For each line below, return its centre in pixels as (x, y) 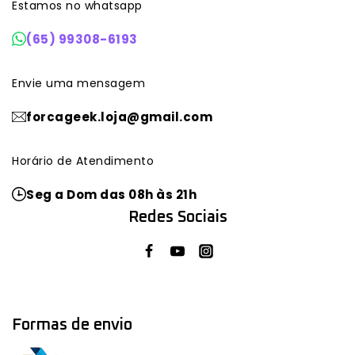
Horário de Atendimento (83, 160)
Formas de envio (72, 325)
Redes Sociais (177, 217)
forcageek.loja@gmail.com (119, 116)
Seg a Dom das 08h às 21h (111, 194)
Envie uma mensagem (78, 83)
